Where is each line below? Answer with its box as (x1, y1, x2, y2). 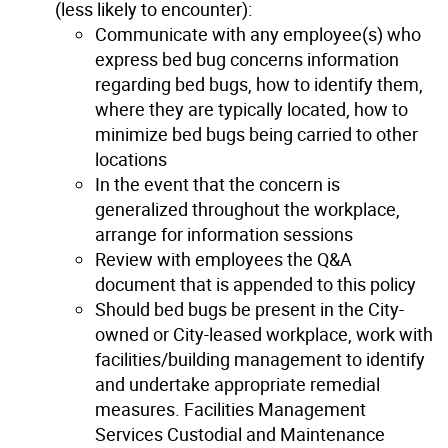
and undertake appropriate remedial (95, 371, 380, 396)
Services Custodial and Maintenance (95, 421, 385, 446)
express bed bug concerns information (95, 46, 399, 71)
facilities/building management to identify (95, 346, 425, 371)
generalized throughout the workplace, (95, 196, 400, 221)
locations (95, 146, 167, 171)
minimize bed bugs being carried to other (95, 121, 418, 146)
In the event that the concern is (95, 171, 340, 196)
